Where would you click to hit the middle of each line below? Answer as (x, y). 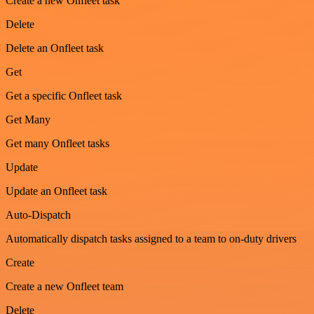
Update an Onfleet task (56, 191)
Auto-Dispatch (38, 215)
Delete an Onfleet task (55, 48)
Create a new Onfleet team (64, 287)
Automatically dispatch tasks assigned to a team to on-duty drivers (151, 239)
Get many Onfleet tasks (57, 144)
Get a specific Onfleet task (64, 96)
